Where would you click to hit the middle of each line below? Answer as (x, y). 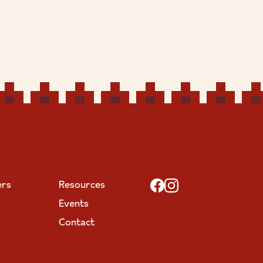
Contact (77, 223)
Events (74, 204)
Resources (82, 186)
